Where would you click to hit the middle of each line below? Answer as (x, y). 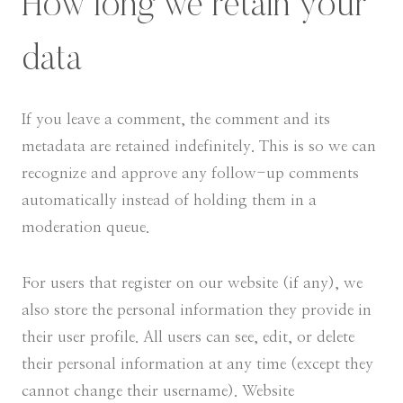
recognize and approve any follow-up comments (190, 173)
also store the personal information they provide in (197, 310)
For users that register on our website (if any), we (192, 283)
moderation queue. (85, 227)
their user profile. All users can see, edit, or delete (188, 337)
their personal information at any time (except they (197, 364)
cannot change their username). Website (158, 391)
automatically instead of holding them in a (169, 200)
